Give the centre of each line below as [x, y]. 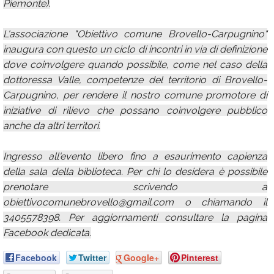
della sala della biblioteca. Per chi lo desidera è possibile [135, 172]
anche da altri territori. [52, 126]
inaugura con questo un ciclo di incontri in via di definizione [135, 49]
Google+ [141, 257]
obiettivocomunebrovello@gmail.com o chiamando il [135, 202]
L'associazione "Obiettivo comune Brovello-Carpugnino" [135, 34]
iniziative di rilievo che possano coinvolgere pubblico [135, 110]
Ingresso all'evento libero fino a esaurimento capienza [135, 156]
